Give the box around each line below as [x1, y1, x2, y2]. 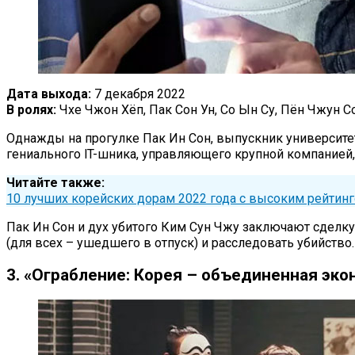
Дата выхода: [6, 86, 91, 101]
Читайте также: [6, 174, 105, 190]
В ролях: [6, 101, 56, 117]
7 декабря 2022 [91, 86, 185, 101]
